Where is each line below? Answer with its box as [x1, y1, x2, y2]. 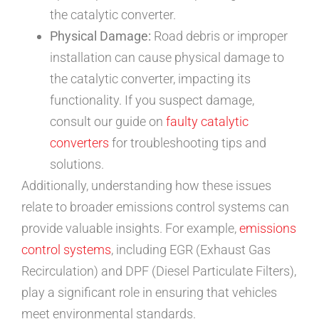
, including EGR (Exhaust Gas [111, 242, 271, 257]
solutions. [50, 157, 104, 172]
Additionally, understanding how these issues [21, 178, 271, 193]
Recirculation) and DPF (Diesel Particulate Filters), [21, 263, 296, 278]
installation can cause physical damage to [50, 50, 284, 65]
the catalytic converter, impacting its [50, 71, 251, 86]
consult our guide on [50, 114, 166, 129]
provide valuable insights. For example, [21, 221, 239, 236]
